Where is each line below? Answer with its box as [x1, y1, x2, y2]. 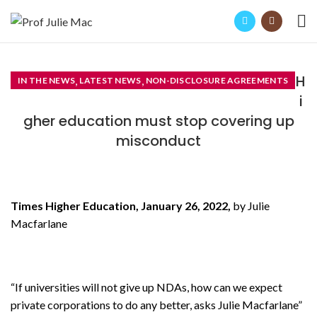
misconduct [116, 131, 201, 151]
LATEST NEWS [79, 75, 142, 86]
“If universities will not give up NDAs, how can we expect [11, 280, 282, 294]
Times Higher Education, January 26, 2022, [11, 199, 233, 212]
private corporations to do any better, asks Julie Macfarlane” [11, 298, 302, 311]
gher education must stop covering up [23, 111, 294, 131]
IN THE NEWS [18, 75, 76, 86]
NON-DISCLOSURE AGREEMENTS [145, 75, 289, 86]
